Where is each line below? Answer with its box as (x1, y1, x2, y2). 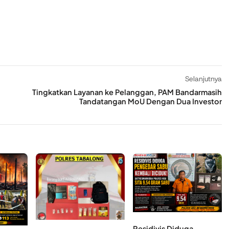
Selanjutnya (185, 74, 222, 84)
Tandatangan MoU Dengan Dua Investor (79, 97, 222, 106)
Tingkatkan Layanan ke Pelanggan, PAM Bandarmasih (32, 87, 222, 97)
